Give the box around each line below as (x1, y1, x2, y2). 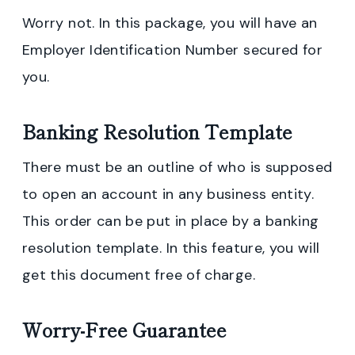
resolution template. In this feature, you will (22, 238, 320, 258)
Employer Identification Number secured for (22, 40, 323, 59)
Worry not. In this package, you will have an (22, 13, 318, 32)
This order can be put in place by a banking (22, 211, 319, 231)
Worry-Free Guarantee (22, 315, 227, 343)
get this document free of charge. (22, 265, 255, 284)
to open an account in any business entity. (22, 184, 315, 204)
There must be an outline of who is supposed (22, 157, 333, 177)
